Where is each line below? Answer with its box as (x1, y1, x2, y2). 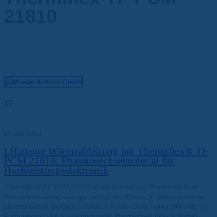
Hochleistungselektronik (4, 165, 108, 177)
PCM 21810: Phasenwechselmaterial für (4, 155, 174, 167)
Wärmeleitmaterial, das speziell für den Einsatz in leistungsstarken (4, 193, 206, 201)
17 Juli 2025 (4, 129, 41, 137)
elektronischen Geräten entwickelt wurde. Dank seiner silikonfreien (4, 202, 207, 211)
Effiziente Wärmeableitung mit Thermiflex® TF (4, 145, 208, 157)
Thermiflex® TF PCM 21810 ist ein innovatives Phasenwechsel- (4, 183, 199, 191)
